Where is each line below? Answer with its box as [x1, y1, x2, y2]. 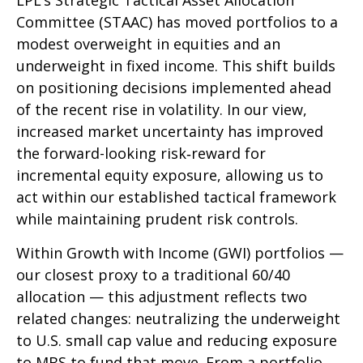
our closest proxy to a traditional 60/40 [16, 265, 290, 285]
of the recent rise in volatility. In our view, [16, 100, 307, 120]
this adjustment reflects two [104, 287, 307, 307]
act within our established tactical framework [16, 187, 336, 207]
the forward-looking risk [16, 143, 186, 164]
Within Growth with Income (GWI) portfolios [16, 243, 329, 263]
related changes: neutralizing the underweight [16, 309, 340, 329]
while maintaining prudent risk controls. [16, 209, 298, 229]
